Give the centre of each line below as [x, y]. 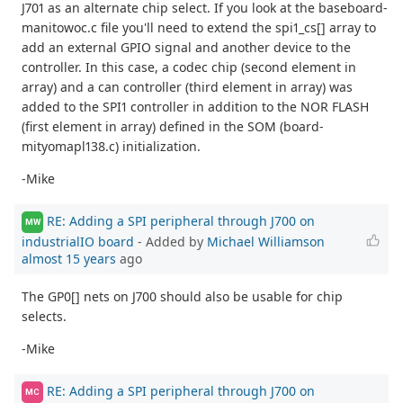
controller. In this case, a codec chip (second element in [189, 67]
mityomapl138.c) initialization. [111, 147]
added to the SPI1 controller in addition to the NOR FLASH [195, 107]
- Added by [170, 241]
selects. [44, 316]
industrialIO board [78, 241]
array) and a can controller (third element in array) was [187, 87]
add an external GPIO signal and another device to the [186, 48]
